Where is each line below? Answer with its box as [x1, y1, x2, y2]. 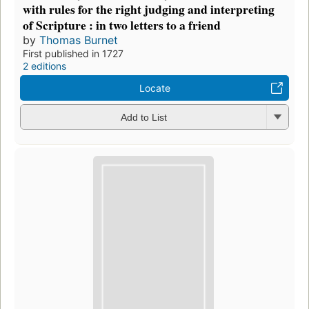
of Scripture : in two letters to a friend [23, 15, 221, 34]
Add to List [120, 112, 167, 123]
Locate [139, 81, 170, 94]
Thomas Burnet [39, 32, 118, 47]
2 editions [23, 59, 66, 72]
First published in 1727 [23, 47, 123, 59]
